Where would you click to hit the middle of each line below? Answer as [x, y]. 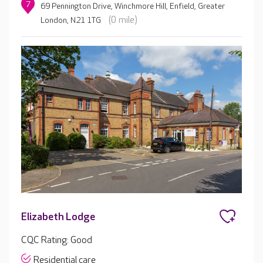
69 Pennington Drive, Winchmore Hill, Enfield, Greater [133, 6]
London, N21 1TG [71, 21]
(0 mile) [123, 21]
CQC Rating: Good [57, 241]
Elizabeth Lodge [58, 217]
